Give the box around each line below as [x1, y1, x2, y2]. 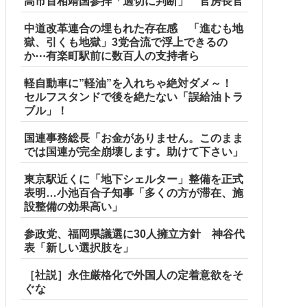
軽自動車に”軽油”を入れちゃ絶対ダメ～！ [24, 77, 232, 90]
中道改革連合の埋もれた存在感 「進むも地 [24, 23, 243, 35]
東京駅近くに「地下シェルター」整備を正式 [24, 173, 243, 186]
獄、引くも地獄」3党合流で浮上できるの [24, 36, 228, 49]
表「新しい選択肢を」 [24, 242, 134, 254]
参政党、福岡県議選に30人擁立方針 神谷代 [24, 228, 245, 241]
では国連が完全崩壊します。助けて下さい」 [24, 146, 243, 158]
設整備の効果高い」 [24, 201, 123, 213]
